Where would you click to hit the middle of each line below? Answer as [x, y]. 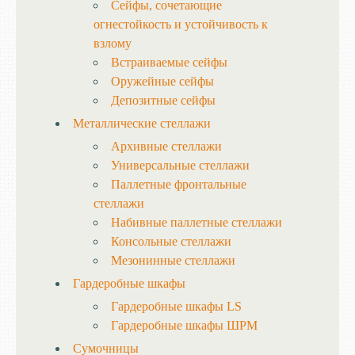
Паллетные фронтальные [179, 184]
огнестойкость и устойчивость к [181, 24]
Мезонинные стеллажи [173, 260]
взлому [113, 43]
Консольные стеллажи [171, 241]
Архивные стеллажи [166, 146]
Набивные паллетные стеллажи [197, 222]
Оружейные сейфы [162, 81]
